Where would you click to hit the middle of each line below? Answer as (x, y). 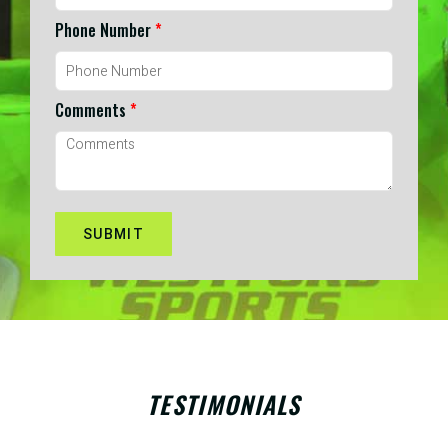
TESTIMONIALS (224, 404)
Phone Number (105, 30)
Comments (92, 110)
